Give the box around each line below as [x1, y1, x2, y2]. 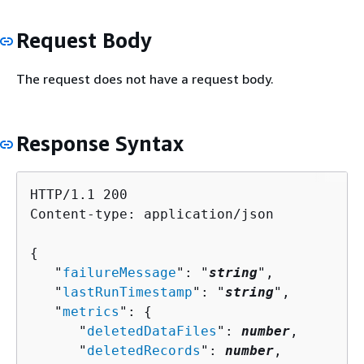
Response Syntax [16, 130, 184, 156]
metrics [63, 304, 119, 320]
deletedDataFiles [87, 323, 217, 340]
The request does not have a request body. [16, 70, 274, 87]
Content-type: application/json [30, 206, 274, 223]
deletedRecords [87, 343, 201, 359]
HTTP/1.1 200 [30, 187, 128, 203]
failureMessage [63, 265, 176, 281]
